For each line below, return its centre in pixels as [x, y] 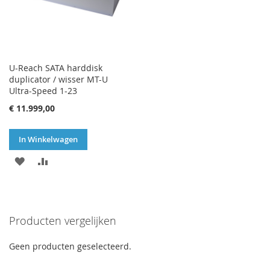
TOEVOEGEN [75, 160]
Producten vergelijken [63, 221]
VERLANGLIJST [56, 224]
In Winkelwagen [48, 140]
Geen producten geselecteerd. [70, 246]
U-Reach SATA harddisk [56, 68]
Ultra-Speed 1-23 [43, 91]
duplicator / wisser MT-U [58, 80]
